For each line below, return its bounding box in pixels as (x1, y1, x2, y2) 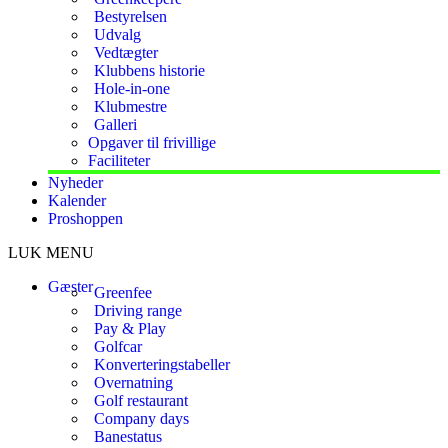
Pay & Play (94, 320, 166, 337)
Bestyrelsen (94, 8, 167, 25)
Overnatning (94, 374, 173, 391)
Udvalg (94, 26, 141, 43)
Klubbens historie (94, 62, 205, 79)
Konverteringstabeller (94, 356, 230, 373)
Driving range (94, 302, 182, 319)
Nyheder (48, 174, 103, 191)
